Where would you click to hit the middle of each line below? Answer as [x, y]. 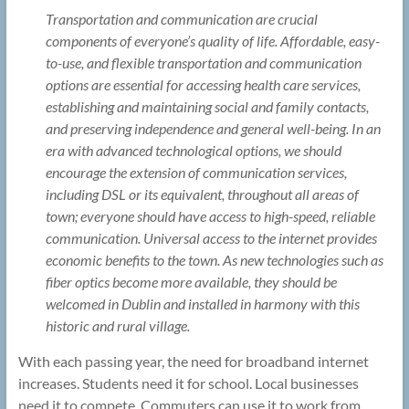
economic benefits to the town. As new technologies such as [214, 260]
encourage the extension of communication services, [196, 173]
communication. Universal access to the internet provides [211, 238]
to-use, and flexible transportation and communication [203, 63]
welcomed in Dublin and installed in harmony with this [202, 304]
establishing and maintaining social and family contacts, [207, 107]
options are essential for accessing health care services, [203, 85]
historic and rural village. [117, 326]
